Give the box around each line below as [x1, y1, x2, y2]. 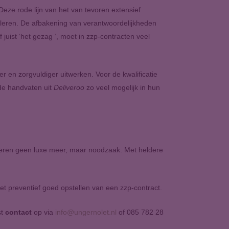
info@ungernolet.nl [55, 208, 117, 216]
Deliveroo [54, 83, 84, 91]
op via [32, 208, 55, 216]
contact [5, 208, 32, 216]
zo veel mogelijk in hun [84, 83, 160, 91]
